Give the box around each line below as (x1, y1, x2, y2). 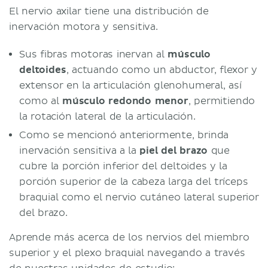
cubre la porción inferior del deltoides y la (19, 160, 228, 172)
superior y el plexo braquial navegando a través (9, 246, 245, 259)
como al (19, 95, 62, 107)
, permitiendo (188, 95, 255, 107)
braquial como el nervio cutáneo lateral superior (19, 191, 259, 203)
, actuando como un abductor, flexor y (66, 63, 258, 76)
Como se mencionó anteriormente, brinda (19, 129, 229, 141)
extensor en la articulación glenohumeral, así (19, 79, 242, 92)
